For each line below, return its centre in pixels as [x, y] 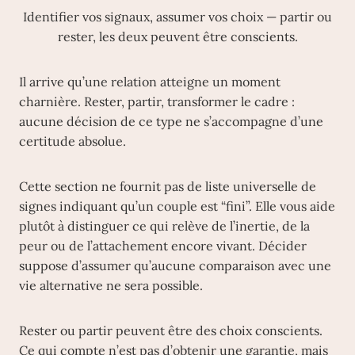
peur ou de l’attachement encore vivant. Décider [163, 246]
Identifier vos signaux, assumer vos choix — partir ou [177, 17]
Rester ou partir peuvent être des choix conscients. [171, 330]
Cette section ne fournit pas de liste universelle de [168, 186]
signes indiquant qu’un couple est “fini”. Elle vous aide [177, 206]
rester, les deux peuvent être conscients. [177, 36]
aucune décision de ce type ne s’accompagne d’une [171, 121]
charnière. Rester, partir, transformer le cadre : [157, 101]
